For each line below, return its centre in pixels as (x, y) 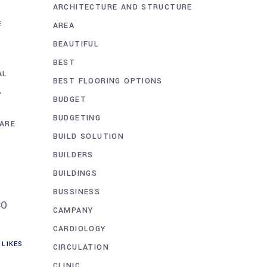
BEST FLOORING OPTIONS (108, 81)
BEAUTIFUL (76, 44)
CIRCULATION (81, 247)
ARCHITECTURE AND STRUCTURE (122, 7)
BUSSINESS (77, 192)
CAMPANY (73, 210)
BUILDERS (73, 155)
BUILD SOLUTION (89, 136)
